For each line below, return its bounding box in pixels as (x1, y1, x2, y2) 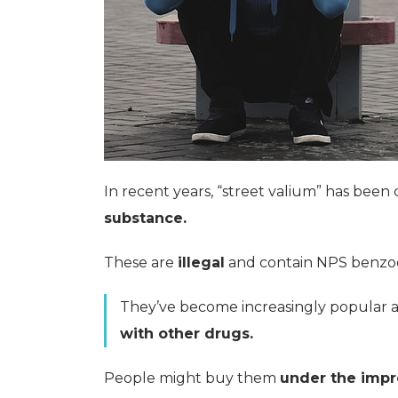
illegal (178, 253, 225, 271)
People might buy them (104, 369, 280, 386)
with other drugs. (120, 324, 253, 342)
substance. (104, 209, 187, 227)
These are (104, 253, 178, 271)
